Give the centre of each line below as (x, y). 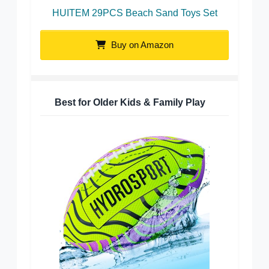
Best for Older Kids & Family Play (130, 102)
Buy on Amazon (141, 44)
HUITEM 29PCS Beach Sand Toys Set (134, 13)
